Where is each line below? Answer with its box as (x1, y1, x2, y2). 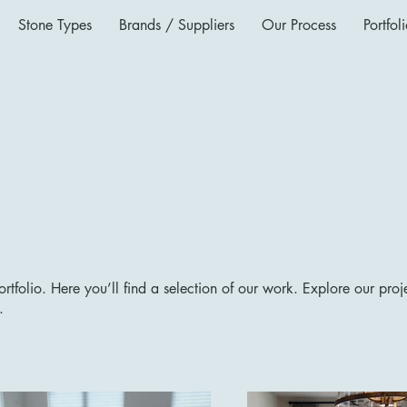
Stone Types (17, 15, 92, 35)
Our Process (261, 15, 336, 35)
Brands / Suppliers (118, 15, 234, 35)
